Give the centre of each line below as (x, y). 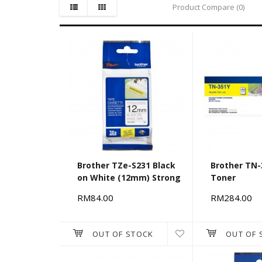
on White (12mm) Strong (129, 178)
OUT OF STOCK (123, 234)
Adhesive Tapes (111, 190)
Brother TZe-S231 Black (126, 166)
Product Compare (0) (208, 7)
